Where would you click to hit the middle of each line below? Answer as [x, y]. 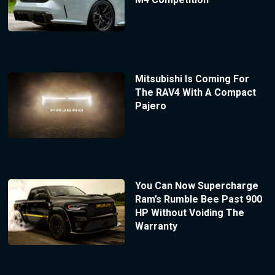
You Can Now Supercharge [196, 186]
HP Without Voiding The [189, 213]
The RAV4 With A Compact [195, 93]
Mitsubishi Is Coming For [192, 79]
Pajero [150, 106]
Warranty [156, 227]
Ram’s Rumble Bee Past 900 [198, 199]
